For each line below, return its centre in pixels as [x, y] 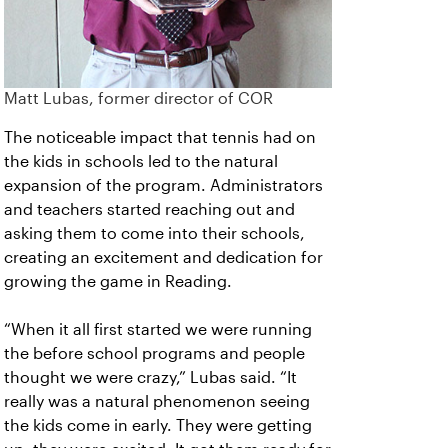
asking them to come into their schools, [154, 234]
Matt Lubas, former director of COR [138, 99]
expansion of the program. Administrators [163, 186]
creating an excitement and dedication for [163, 258]
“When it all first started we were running [158, 330]
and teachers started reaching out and [149, 210]
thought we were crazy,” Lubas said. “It [150, 378]
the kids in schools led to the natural [141, 162]
